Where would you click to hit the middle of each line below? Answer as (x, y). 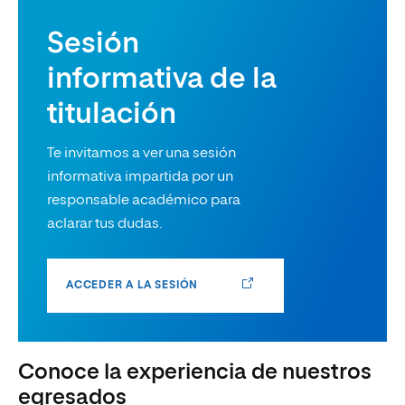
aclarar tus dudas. (104, 225)
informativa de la (162, 80)
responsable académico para (144, 201)
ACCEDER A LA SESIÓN (132, 286)
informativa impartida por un (140, 178)
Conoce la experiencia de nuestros (195, 373)
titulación (112, 115)
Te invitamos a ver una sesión (141, 154)
